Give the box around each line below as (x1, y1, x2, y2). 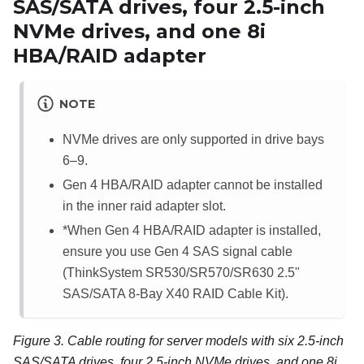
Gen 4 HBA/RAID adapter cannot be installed (63, 177, 323, 192)
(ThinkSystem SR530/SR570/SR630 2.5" (63, 265, 300, 279)
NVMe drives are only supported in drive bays (63, 132, 324, 146)
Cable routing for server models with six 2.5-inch (67, 333, 344, 348)
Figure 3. (13, 333, 67, 348)
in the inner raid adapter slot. (63, 198, 226, 213)
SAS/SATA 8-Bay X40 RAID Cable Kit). (63, 286, 288, 301)
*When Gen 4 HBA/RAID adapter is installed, (63, 223, 321, 237)
